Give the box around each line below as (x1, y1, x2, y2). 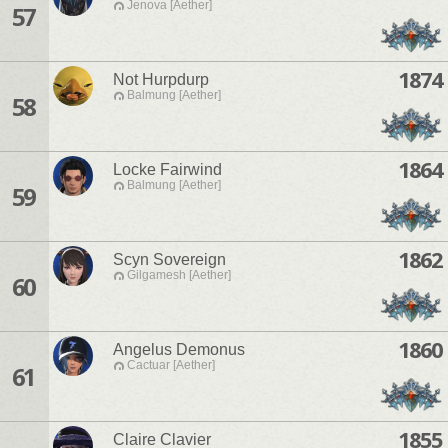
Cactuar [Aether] (127, 358, 215, 373)
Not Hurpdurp (113, 71, 209, 89)
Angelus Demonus (113, 341, 245, 359)
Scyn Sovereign (113, 251, 226, 269)
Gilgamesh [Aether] (127, 268, 231, 283)
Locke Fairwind (113, 161, 222, 179)
